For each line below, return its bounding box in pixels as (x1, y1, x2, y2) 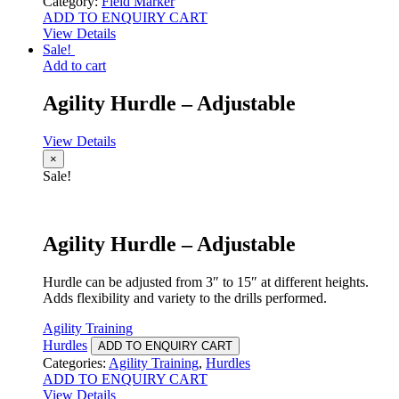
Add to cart (43, 58, 106, 74)
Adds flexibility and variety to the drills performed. (43, 289, 327, 305)
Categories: (43, 354, 109, 370)
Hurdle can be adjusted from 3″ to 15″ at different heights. (43, 273, 369, 289)
